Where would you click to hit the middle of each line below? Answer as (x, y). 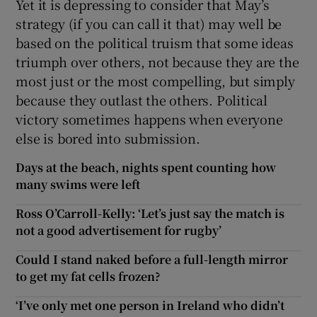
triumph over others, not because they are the (157, 61)
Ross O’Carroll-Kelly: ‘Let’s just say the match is (150, 213)
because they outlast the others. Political (142, 99)
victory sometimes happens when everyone (149, 119)
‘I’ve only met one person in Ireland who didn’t (150, 305)
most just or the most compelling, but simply (155, 80)
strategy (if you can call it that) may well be (149, 23)
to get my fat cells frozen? (88, 276)
